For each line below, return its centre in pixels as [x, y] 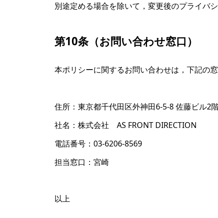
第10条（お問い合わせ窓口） [126, 41]
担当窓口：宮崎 [82, 162]
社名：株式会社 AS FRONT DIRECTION [126, 125]
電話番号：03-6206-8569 [98, 143]
